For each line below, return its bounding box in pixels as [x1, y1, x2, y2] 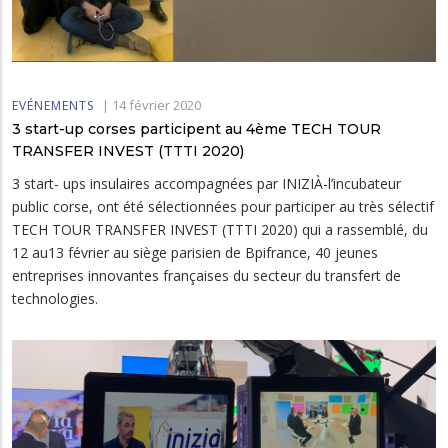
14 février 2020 [112, 96, 201, 115]
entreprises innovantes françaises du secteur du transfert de [12, 266, 401, 286]
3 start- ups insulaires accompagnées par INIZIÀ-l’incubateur [12, 174, 401, 194]
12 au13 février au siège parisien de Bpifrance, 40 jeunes [12, 243, 378, 263]
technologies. [12, 289, 98, 309]
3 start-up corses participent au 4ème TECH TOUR [12, 120, 381, 139]
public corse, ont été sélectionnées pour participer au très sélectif [12, 197, 434, 217]
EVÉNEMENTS [12, 97, 94, 115]
